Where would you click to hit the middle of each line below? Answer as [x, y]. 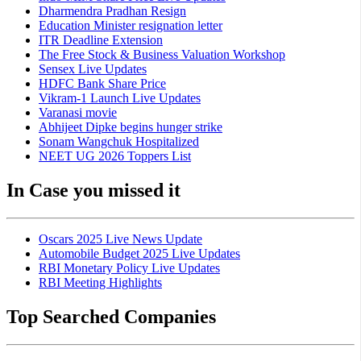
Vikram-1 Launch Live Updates [120, 98]
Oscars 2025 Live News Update [120, 239]
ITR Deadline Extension [101, 39]
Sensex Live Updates [93, 68]
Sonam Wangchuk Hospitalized [119, 141]
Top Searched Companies [111, 316]
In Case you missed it [93, 190]
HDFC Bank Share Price [102, 83]
